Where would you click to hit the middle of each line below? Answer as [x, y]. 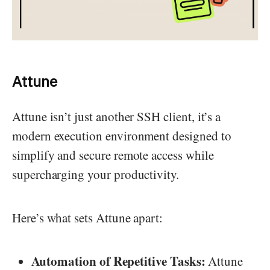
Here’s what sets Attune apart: [88, 218]
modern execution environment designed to [122, 136]
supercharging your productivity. [96, 174]
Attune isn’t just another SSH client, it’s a [117, 117]
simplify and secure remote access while [113, 155]
